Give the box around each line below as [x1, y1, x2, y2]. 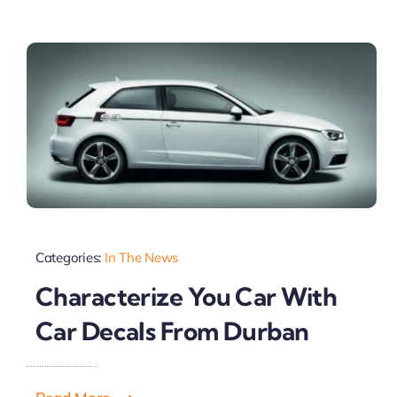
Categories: [35, 248, 105, 266]
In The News [104, 248, 179, 266]
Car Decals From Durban [35, 315, 309, 347]
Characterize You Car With [35, 281, 337, 313]
